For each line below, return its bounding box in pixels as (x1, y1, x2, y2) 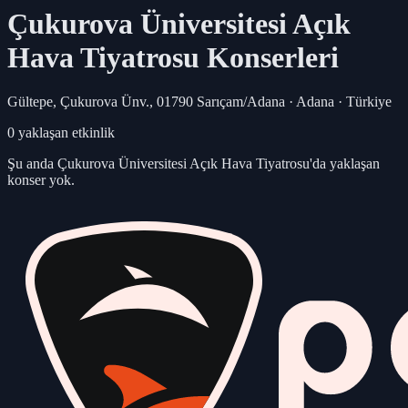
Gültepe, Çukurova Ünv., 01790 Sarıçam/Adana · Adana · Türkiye (7, 94, 392, 110)
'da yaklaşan (310, 156, 380, 172)
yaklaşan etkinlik (15, 125, 115, 141)
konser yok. (7, 172, 75, 189)
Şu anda (7, 156, 57, 172)
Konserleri (199, 40, 339, 74)
